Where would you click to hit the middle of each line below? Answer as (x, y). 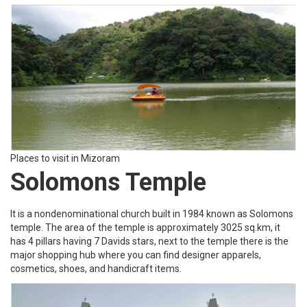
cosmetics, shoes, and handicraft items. (96, 268)
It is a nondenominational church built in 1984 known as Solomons (152, 213)
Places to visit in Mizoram (65, 158)
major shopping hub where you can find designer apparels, (136, 255)
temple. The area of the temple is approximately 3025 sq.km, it (145, 227)
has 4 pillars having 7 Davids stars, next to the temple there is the (149, 241)
